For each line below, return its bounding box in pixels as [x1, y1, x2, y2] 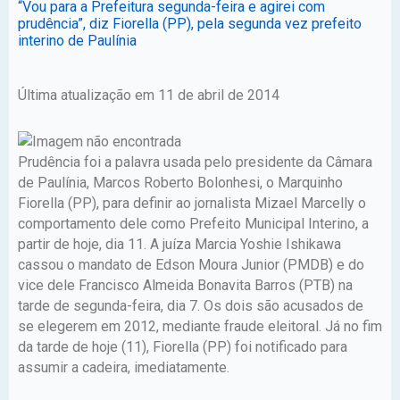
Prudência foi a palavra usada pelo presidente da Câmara [18, 153, 372, 171]
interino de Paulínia [18, 31, 137, 49]
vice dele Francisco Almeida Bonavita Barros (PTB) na [18, 276, 353, 294]
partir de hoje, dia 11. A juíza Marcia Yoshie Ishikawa [18, 235, 341, 253]
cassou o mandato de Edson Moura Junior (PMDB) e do [18, 255, 364, 273]
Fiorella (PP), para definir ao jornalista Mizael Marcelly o [18, 194, 366, 212]
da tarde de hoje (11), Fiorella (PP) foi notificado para [18, 337, 347, 355]
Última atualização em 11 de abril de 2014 [18, 86, 279, 104]
